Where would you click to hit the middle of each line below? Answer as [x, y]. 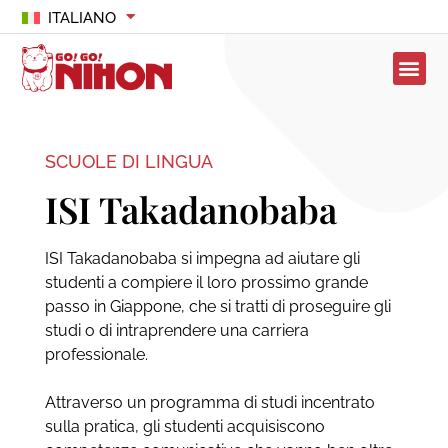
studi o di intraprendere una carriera [176, 331]
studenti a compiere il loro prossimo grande [206, 283]
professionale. [96, 355]
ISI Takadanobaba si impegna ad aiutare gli [202, 259]
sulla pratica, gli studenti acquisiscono [184, 427]
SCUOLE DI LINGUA [128, 162]
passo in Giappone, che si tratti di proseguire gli [217, 307]
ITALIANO [81, 18]
